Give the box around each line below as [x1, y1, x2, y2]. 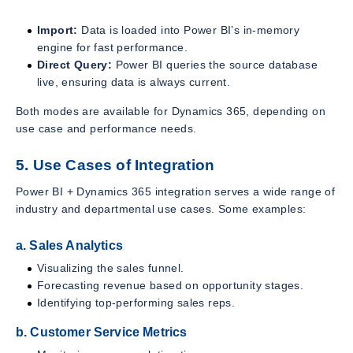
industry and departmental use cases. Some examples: [16, 202, 307, 215]
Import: [37, 24, 78, 37]
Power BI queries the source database [112, 58, 318, 72]
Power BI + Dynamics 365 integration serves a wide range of [16, 184, 336, 198]
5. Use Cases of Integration [16, 157, 215, 174]
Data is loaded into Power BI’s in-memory [77, 24, 300, 37]
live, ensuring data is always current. [37, 76, 231, 89]
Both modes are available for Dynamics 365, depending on [16, 105, 325, 118]
